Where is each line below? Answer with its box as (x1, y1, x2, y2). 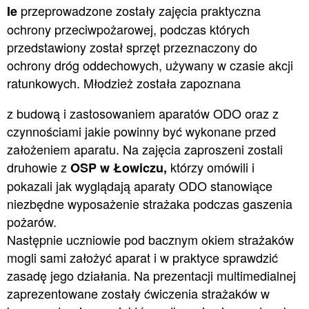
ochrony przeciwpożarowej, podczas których (6, 20, 250, 39)
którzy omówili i (166, 158, 255, 177)
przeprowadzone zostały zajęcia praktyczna (20, 1, 261, 20)
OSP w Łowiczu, (66, 159, 167, 177)
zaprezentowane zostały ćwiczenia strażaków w (6, 284, 270, 303)
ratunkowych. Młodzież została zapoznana (6, 74, 241, 92)
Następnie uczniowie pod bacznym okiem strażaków (6, 230, 294, 249)
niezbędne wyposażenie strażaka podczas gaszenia (6, 195, 292, 213)
